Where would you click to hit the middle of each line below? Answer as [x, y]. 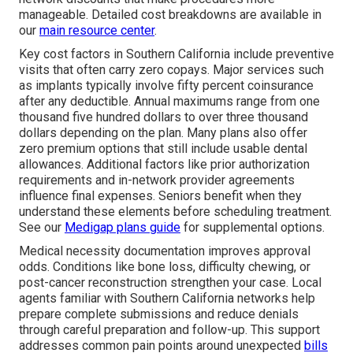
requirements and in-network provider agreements [157, 180]
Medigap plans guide [123, 228]
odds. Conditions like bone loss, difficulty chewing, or [165, 267]
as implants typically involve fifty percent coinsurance [166, 86]
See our [42, 228]
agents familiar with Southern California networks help [167, 299]
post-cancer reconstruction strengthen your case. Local [170, 283]
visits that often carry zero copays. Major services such [171, 70]
